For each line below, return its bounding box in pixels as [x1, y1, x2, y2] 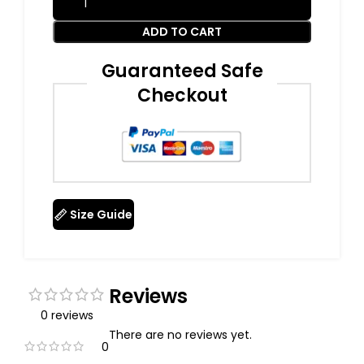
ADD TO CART [142, 24, 222, 41]
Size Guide [70, 206, 133, 223]
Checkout [136, 83, 227, 109]
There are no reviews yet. [109, 327, 252, 344]
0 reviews [40, 307, 93, 324]
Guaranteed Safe [101, 58, 263, 84]
